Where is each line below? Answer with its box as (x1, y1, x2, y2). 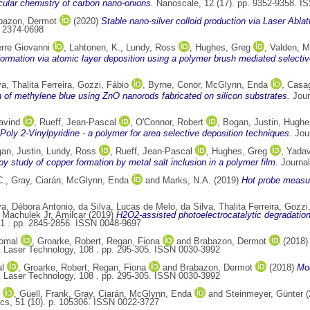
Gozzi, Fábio (77, 80, 129, 91)
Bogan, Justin (223, 117, 278, 128)
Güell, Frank (19, 289, 69, 300)
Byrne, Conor (148, 80, 200, 91)
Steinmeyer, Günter (226, 289, 303, 300)
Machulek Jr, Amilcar (2, 210, 86, 221)
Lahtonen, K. (69, 42, 120, 53)
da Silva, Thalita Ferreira (181, 201, 279, 212)
